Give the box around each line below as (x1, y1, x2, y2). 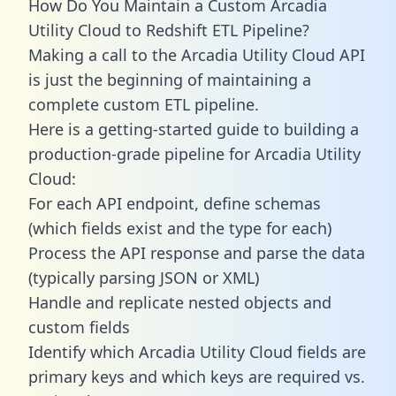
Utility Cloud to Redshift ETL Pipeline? (28, 19, 309, 41)
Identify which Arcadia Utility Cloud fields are (28, 340, 366, 362)
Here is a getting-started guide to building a (28, 118, 359, 140)
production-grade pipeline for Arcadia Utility (28, 142, 361, 164)
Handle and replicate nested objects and (28, 291, 331, 313)
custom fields (28, 316, 130, 338)
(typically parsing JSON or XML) (28, 266, 259, 288)
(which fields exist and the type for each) (28, 217, 331, 239)
